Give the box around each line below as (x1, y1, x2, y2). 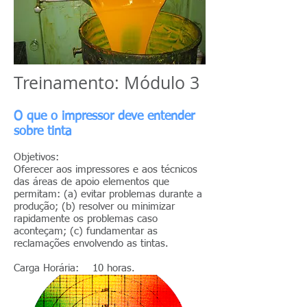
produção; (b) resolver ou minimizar (14, 201, 175, 212)
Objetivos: (14, 152, 76, 162)
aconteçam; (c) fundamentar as (14, 226, 158, 236)
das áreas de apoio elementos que (14, 177, 169, 187)
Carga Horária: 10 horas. (14, 263, 138, 273)
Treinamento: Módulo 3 (14, 71, 199, 94)
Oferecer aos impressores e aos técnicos (14, 164, 197, 175)
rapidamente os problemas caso (14, 214, 158, 224)
